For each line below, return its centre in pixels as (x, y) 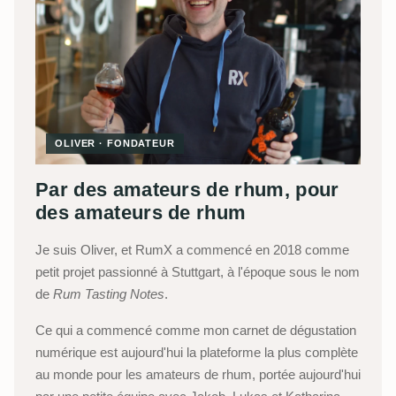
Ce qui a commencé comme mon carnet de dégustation (196, 331)
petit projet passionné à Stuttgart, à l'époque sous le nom (198, 272)
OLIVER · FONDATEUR (115, 144)
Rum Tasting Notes (109, 294)
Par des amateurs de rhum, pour (187, 190)
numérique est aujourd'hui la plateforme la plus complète (197, 353)
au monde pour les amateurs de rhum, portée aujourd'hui (198, 375)
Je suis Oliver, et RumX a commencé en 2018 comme (192, 250)
